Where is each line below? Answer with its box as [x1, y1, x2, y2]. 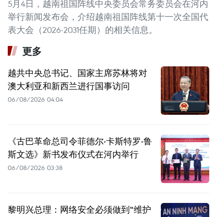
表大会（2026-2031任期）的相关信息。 [8, 24, 157, 35]
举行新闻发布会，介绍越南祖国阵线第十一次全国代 [8, 11, 208, 22]
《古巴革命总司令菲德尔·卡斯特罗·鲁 [8, 135, 152, 147]
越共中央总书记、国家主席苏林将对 [8, 66, 147, 78]
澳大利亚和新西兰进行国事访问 [8, 79, 130, 92]
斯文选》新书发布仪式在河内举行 [8, 148, 139, 160]
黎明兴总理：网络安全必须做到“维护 [8, 203, 151, 215]
